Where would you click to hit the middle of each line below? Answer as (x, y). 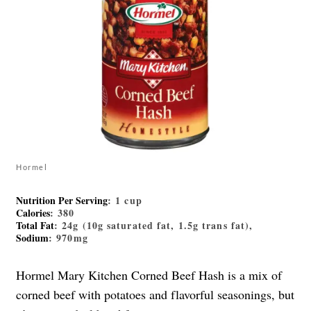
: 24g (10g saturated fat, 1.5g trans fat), (154, 226)
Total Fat (35, 226)
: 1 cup (125, 201)
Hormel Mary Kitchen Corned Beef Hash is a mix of (149, 275)
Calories (33, 213)
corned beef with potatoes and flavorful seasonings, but (155, 295)
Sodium (32, 238)
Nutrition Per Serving (62, 201)
